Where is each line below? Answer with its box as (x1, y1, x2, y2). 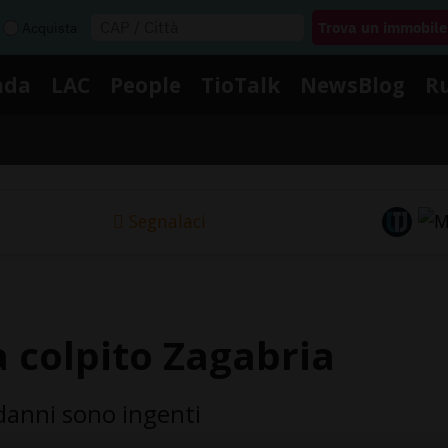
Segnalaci (128, 209, 206, 234)
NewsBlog (300, 70, 405, 99)
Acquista (22, 18, 77, 37)
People (110, 70, 181, 99)
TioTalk (201, 70, 280, 99)
